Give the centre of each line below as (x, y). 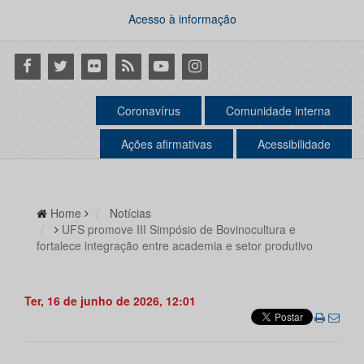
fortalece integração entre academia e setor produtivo (175, 246)
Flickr (96, 65)
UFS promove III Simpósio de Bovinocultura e (179, 230)
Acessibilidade (294, 144)
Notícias (130, 213)
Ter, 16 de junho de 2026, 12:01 (110, 301)
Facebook (43, 65)
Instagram (212, 65)
